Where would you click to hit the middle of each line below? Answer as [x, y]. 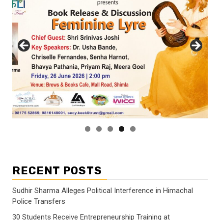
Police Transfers [39, 202]
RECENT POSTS [57, 171]
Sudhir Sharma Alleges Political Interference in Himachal [103, 191]
